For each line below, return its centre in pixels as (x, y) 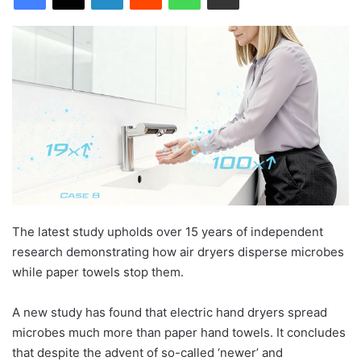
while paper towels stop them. (98, 272)
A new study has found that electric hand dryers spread (170, 312)
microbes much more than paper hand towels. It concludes (179, 332)
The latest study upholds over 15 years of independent (168, 231)
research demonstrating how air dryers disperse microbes (178, 251)
